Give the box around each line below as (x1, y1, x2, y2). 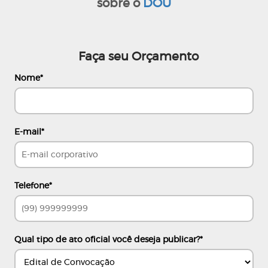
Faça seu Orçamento (78, 51, 199, 63)
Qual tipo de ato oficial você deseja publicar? (14, 236, 200, 244)
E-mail (14, 128, 41, 136)
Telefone (14, 182, 49, 190)
